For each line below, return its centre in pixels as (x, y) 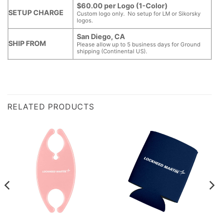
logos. (85, 20)
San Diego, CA (101, 36)
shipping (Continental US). (112, 51)
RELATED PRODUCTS (51, 106)
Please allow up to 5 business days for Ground (139, 44)
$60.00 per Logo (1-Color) (122, 5)
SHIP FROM (27, 43)
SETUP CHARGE (36, 12)
